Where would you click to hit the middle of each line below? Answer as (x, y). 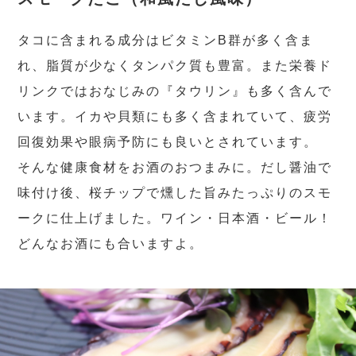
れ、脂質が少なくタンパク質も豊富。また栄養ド (175, 65)
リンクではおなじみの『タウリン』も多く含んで (175, 91)
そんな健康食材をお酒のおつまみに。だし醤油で (175, 167)
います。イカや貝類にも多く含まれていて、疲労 (175, 116)
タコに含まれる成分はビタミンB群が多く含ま (166, 40)
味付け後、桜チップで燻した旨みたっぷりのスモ (175, 192)
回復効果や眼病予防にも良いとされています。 (168, 141)
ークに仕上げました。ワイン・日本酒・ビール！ (175, 218)
